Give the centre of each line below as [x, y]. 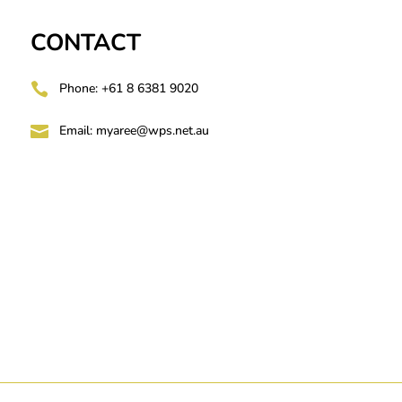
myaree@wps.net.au [153, 131]
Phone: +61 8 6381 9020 [129, 89]
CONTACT [86, 43]
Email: [78, 131]
